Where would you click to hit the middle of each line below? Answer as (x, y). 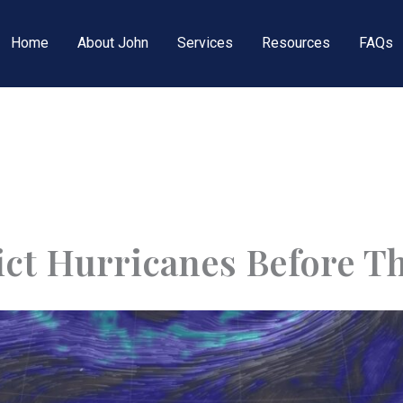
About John (112, 43)
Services (205, 43)
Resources (296, 43)
